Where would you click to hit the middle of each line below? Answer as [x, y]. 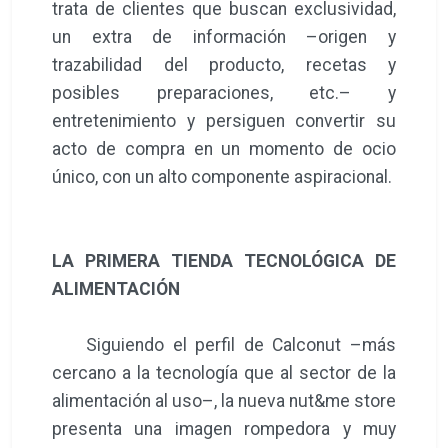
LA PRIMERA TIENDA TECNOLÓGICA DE [224, 260]
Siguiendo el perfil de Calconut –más [224, 344]
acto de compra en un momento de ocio [224, 148]
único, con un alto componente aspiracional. [224, 176]
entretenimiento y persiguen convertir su [224, 120]
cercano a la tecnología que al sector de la [224, 372]
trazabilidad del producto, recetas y [224, 64]
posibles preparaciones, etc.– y [224, 92]
